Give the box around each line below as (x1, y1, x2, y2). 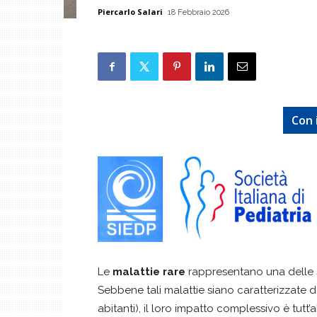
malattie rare (113, 265, 185, 278)
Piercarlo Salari (98, 6, 163, 17)
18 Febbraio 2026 (168, 8, 229, 17)
